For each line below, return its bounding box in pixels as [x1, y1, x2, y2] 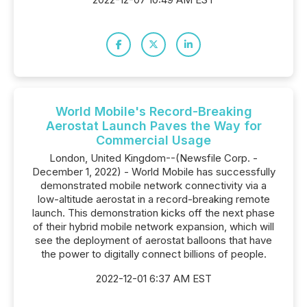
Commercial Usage [96, 133, 211, 147]
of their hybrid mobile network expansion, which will [33, 220, 274, 233]
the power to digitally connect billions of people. [40, 247, 267, 260]
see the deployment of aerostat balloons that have [35, 234, 272, 247]
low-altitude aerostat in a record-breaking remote [37, 193, 270, 206]
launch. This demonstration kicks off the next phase [32, 206, 275, 219]
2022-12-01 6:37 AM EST [95, 272, 212, 285]
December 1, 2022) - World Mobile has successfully [32, 165, 275, 178]
